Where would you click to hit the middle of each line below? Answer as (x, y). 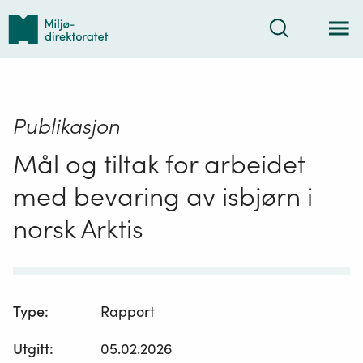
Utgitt (31, 349)
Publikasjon (67, 126)
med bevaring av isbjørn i (163, 196)
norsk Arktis (78, 228)
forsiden (33, 56)
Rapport (128, 312)
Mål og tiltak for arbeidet (159, 164)
